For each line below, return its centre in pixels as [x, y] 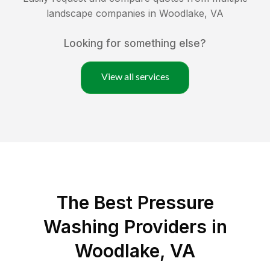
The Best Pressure [135, 203]
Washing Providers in [135, 227]
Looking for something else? [135, 44]
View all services [135, 77]
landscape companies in [103, 14]
